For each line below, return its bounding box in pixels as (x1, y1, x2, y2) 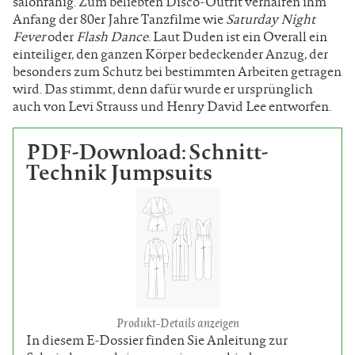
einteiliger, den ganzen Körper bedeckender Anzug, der (13, 44, 328, 63)
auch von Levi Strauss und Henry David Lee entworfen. (13, 97, 332, 116)
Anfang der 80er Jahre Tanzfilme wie (13, 10, 226, 29)
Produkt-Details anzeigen (116, 313, 239, 331)
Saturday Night (226, 10, 315, 29)
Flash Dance (76, 27, 148, 46)
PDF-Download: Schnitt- (26, 136, 268, 166)
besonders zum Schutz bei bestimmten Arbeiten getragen (13, 62, 342, 81)
